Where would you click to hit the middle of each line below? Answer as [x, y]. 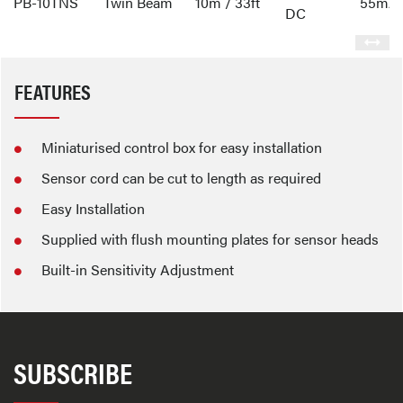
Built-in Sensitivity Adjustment [138, 269]
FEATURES [53, 91]
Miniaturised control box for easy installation [182, 147]
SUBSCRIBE [73, 372]
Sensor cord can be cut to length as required [181, 178]
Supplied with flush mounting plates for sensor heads [210, 239]
